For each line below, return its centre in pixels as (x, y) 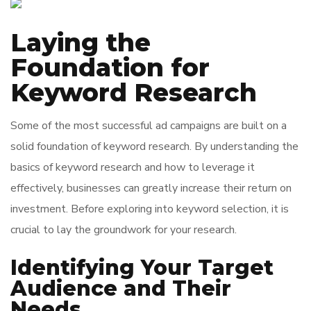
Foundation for (110, 67)
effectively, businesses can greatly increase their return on (151, 188)
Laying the (81, 42)
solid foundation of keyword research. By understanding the (154, 146)
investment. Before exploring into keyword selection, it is (150, 209)
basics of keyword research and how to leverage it (133, 167)
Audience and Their (121, 288)
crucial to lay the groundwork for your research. (124, 230)
